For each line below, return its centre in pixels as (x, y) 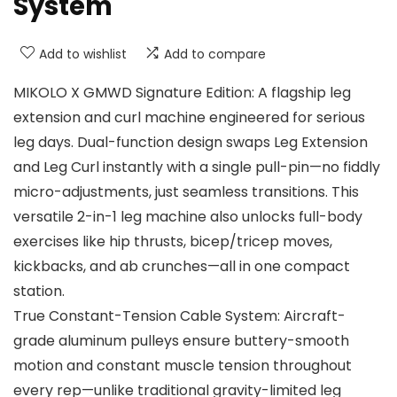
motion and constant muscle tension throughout (183, 366)
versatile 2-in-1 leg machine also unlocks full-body (188, 217)
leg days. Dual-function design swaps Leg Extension (191, 143)
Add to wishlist (83, 54)
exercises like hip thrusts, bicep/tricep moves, (173, 242)
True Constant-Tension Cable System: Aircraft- (179, 316)
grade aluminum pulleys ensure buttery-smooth (181, 341)
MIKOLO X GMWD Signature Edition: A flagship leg (182, 93)
